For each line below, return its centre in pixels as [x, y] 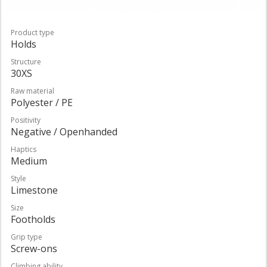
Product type [32, 32]
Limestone [34, 190]
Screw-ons [34, 248]
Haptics [24, 149]
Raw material [32, 91]
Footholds [33, 219]
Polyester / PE [42, 102]
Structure [26, 61]
